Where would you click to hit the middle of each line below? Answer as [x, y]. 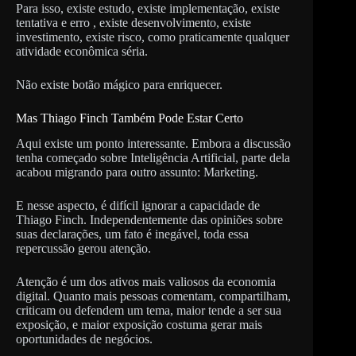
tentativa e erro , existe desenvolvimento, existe [133, 22]
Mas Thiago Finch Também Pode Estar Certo [130, 118]
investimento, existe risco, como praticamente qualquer [153, 37]
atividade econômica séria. [82, 51]
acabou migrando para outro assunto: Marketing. [137, 172]
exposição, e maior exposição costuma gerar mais [139, 325]
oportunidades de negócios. [84, 339]
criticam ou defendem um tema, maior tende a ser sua [149, 311]
